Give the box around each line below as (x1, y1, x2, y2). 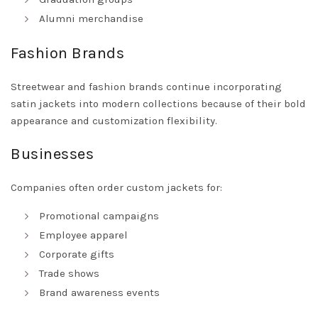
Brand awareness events (39, 286, 160, 299)
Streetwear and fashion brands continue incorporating (11, 80, 282, 93)
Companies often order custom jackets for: (11, 181, 222, 194)
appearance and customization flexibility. (11, 114, 217, 127)
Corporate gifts (39, 248, 114, 261)
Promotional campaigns (39, 209, 159, 222)
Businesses (11, 145, 94, 163)
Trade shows (39, 267, 99, 280)
